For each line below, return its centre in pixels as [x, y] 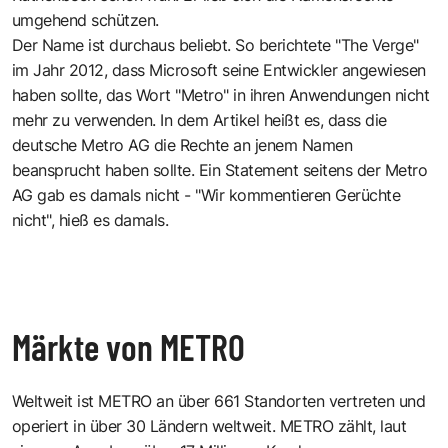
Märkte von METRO [128, 346]
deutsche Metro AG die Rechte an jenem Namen [182, 144]
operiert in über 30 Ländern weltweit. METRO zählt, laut [209, 425]
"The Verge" [377, 44]
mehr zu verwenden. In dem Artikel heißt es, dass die [199, 119]
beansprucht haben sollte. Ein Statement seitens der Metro [220, 169]
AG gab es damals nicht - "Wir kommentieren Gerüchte [206, 194]
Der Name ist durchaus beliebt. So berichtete [174, 44]
